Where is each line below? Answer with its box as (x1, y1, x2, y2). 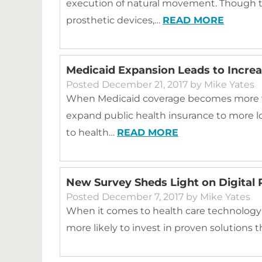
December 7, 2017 (102, 191, 184, 202)
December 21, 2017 (102, 79, 188, 90)
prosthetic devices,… (66, 15, 163, 26)
